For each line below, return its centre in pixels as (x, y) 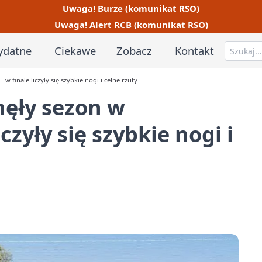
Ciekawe (75, 50)
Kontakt (195, 50)
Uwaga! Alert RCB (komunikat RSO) (131, 25)
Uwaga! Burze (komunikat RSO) (131, 8)
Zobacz (135, 50)
